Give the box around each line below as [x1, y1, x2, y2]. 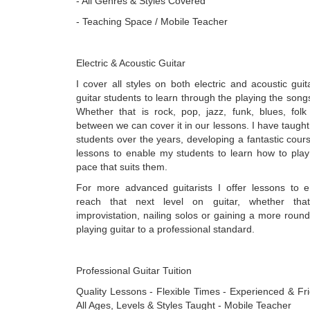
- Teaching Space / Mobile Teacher [76, 16, 228, 27]
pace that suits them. [76, 161, 167, 172]
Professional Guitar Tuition [76, 265, 192, 276]
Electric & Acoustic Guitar [76, 57, 185, 69]
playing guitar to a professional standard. [76, 224, 255, 235]
